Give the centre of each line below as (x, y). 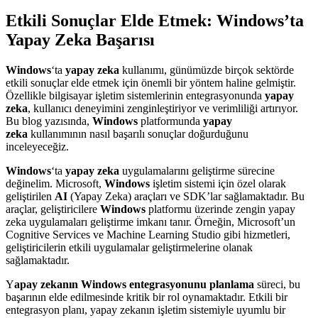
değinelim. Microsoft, (55, 183)
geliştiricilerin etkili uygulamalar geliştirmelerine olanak (129, 247)
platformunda (170, 121)
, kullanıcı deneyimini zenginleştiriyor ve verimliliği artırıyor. (163, 108)
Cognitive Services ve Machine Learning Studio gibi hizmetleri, (148, 234)
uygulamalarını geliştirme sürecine (197, 170)
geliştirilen (30, 196)
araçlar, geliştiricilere (53, 209)
